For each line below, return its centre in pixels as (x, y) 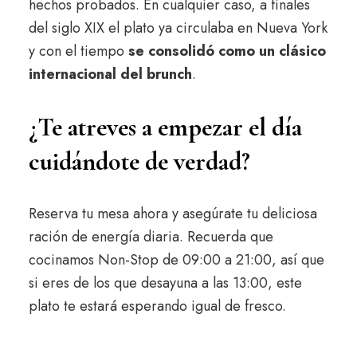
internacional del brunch (110, 74)
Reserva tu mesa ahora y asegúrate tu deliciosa (173, 213)
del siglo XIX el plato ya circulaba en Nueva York (178, 27)
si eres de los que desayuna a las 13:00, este (165, 282)
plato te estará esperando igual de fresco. (157, 306)
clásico (302, 51)
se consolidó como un (201, 51)
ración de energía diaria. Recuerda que (151, 236)
